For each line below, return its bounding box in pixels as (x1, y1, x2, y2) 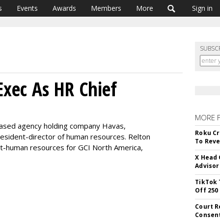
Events (17, 3, 38, 13)
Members (91, 3, 121, 13)
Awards (53, 3, 76, 13)
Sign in (192, 3, 213, 13)
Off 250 (195, 186, 219, 194)
